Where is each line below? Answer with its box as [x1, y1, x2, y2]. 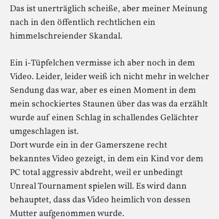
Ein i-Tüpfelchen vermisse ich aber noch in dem [10, 57, 195, 69]
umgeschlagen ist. [10, 125, 79, 138]
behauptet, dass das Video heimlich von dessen [10, 194, 191, 206]
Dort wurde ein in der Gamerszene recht [10, 139, 167, 152]
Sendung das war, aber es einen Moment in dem [10, 84, 196, 97]
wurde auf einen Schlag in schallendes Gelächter [10, 111, 198, 124]
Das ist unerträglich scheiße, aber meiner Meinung [10, 2, 207, 15]
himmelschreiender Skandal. [10, 30, 122, 43]
